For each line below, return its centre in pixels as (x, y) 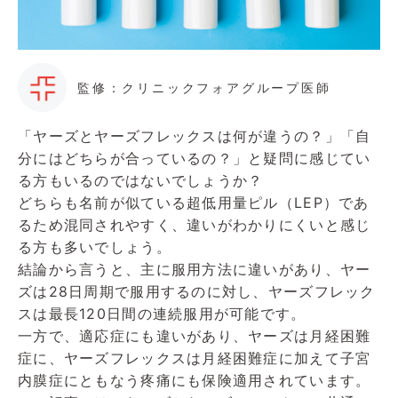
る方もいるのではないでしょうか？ (141, 181)
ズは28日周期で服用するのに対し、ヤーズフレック (197, 292)
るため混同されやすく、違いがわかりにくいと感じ (195, 225)
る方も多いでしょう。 (95, 247)
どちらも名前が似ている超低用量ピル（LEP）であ (194, 203)
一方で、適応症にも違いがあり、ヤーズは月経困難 (195, 336)
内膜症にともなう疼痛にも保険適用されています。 (195, 381)
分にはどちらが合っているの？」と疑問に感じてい (195, 159)
